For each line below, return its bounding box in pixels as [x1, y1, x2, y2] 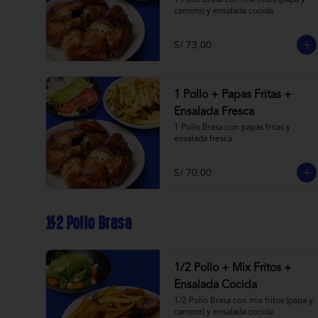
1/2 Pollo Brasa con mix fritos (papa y [174, 297, 313, 305]
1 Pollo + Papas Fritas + [174, 89, 292, 101]
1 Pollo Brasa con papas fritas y [174, 124, 290, 132]
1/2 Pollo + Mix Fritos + [174, 263, 292, 274]
